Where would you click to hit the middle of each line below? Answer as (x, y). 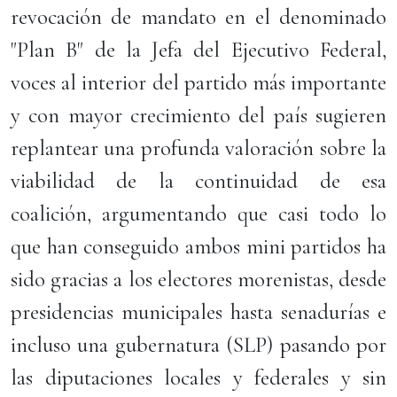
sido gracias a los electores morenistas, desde (198, 279)
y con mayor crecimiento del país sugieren (198, 115)
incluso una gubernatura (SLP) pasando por (198, 345)
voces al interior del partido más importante (198, 82)
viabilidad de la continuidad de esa (198, 181)
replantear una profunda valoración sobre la (198, 148)
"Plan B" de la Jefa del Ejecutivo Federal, (198, 50)
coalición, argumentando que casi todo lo (198, 214)
